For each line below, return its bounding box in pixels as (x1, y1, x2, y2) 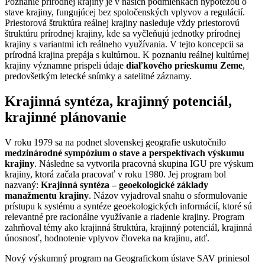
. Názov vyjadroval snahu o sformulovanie (89, 190, 247, 201)
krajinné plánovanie (5, 109, 127, 125)
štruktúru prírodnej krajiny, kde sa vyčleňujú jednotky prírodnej (5, 28, 240, 39)
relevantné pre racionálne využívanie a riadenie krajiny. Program (5, 211, 244, 222)
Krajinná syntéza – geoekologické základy (38, 179, 208, 190)
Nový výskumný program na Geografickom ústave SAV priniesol (5, 253, 250, 263)
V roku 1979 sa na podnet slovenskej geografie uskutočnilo (5, 137, 226, 147)
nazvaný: (5, 179, 38, 190)
